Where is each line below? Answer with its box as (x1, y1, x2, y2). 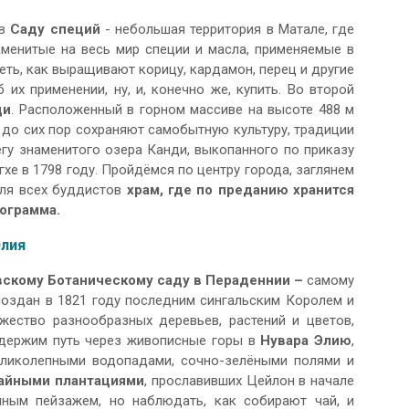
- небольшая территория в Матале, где (100, 21, 355, 38)
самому (306, 272, 354, 289)
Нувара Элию (260, 332, 351, 350)
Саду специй (10, 21, 100, 38)
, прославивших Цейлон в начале (144, 372, 355, 390)
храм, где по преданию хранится (126, 182, 354, 199)
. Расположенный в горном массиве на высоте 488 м (11, 101, 354, 119)
